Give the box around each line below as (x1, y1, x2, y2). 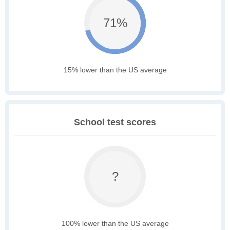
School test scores (74, 117, 156, 128)
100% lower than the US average (61, 219, 169, 228)
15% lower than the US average (63, 66, 167, 74)
